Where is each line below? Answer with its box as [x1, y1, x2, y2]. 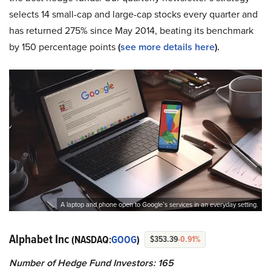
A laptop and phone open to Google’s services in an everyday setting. [60, 200, 258, 210]
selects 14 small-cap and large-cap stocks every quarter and [9, 7, 258, 21]
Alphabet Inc [9, 230, 71, 249]
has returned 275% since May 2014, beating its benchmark [9, 24, 253, 38]
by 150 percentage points [9, 40, 116, 54]
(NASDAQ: [71, 232, 111, 248]
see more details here [120, 40, 215, 54]
